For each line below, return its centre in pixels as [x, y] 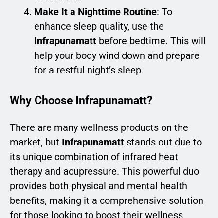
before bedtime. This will [151, 41]
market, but [36, 142]
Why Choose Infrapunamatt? [81, 100]
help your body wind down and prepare [117, 55]
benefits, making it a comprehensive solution [107, 201]
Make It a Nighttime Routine [95, 11]
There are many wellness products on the [99, 128]
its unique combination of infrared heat [94, 157]
